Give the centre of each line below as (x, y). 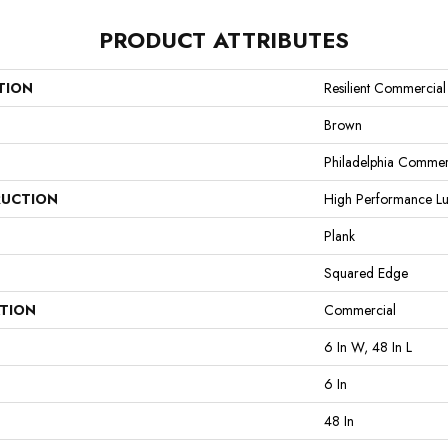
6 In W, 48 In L (368, 347)
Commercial (360, 310)
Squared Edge (366, 273)
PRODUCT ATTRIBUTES (224, 40)
